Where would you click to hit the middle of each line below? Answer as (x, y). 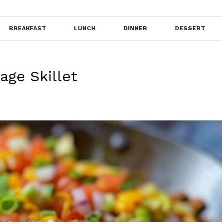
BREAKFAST (28, 28)
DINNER (135, 28)
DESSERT (190, 28)
